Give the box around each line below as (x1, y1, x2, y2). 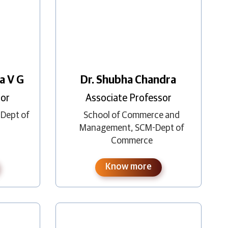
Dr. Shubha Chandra (80, 74, 177, 86)
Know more (105, 162, 152, 172)
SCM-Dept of (134, 123, 184, 133)
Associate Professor (85, 93, 172, 103)
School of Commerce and (83, 110, 180, 120)
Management (79, 123, 131, 133)
